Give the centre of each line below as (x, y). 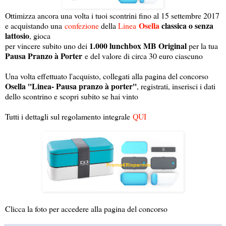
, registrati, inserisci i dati (176, 86)
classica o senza (186, 25)
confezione (82, 25)
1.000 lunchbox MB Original (139, 45)
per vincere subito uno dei (47, 45)
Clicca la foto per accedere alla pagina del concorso (86, 208)
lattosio (17, 35)
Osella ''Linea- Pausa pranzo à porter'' (71, 86)
